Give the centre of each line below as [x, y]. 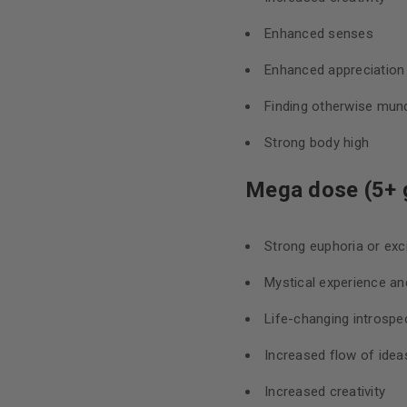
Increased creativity [325, 392]
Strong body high [317, 143]
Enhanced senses [319, 34]
